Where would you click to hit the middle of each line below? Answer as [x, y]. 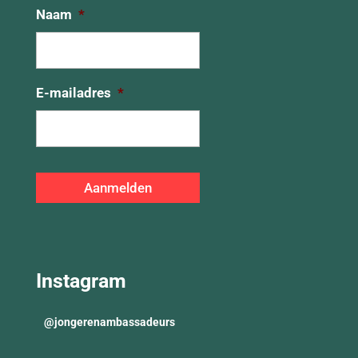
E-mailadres [73, 93]
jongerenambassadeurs [114, 322]
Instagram [81, 280]
